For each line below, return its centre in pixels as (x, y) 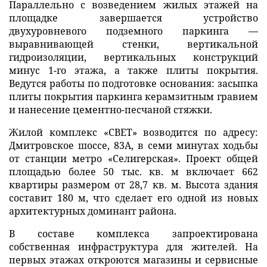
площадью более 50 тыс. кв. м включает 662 (133, 171)
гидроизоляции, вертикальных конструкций (133, 57)
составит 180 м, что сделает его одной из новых (133, 198)
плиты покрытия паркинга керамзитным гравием (133, 96)
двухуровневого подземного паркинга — (133, 31)
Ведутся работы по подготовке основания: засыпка (133, 83)
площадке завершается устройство (133, 18)
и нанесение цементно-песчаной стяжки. (111, 109)
